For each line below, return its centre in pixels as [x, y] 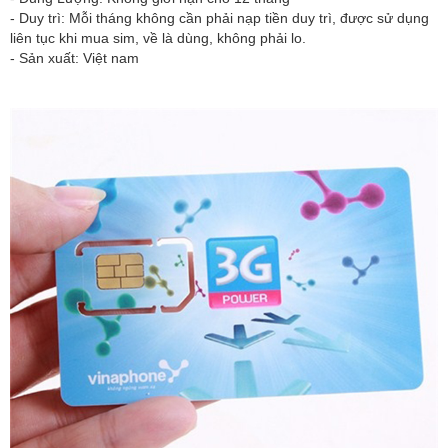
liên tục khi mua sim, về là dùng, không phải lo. [158, 37]
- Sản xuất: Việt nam [74, 57]
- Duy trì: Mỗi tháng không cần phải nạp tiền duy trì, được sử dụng [219, 17]
